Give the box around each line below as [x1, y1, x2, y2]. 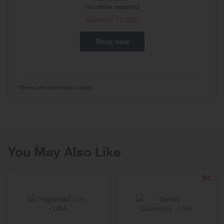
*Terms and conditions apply [18, 83, 93, 90]
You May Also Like [7, 143, 121, 159]
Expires [85, 15, 107, 23]
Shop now [95, 36, 129, 45]
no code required [87, 2, 139, 10]
